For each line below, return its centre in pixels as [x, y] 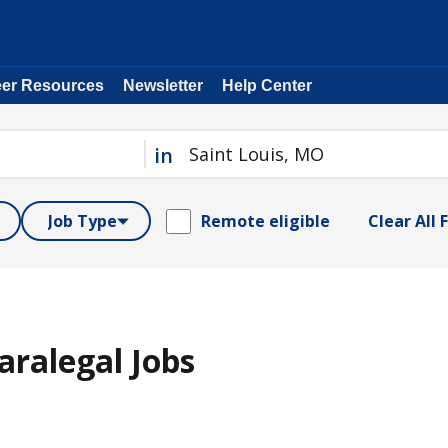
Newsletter [163, 85]
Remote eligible [265, 221]
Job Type [82, 221]
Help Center [267, 85]
